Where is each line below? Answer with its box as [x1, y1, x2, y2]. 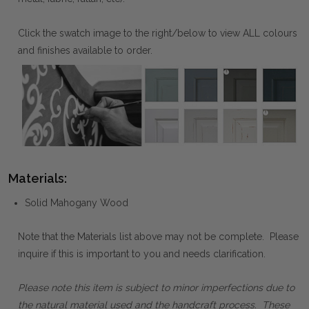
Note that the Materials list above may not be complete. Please [18, 230, 299, 242]
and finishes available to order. [18, 45, 152, 57]
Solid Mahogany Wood [25, 197, 128, 208]
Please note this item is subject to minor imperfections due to [18, 281, 295, 293]
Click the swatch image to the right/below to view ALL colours [18, 28, 297, 39]
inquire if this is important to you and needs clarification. [18, 248, 266, 259]
